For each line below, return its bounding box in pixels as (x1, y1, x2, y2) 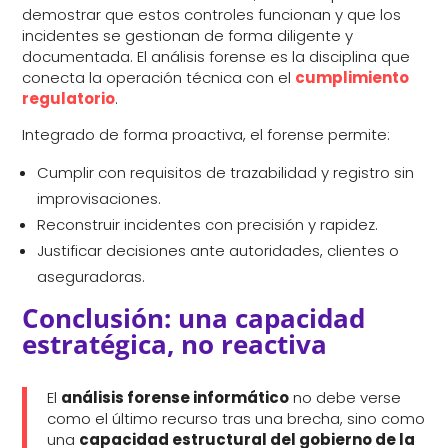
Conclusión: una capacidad (22, 300, 366, 337)
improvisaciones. (37, 188, 162, 210)
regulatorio (22, 88, 116, 110)
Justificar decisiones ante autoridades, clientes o (37, 240, 400, 262)
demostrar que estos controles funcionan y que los (22, 4, 402, 26)
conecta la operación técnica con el (22, 67, 296, 89)
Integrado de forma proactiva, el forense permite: (22, 124, 391, 146)
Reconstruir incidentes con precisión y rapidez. (37, 214, 379, 236)
